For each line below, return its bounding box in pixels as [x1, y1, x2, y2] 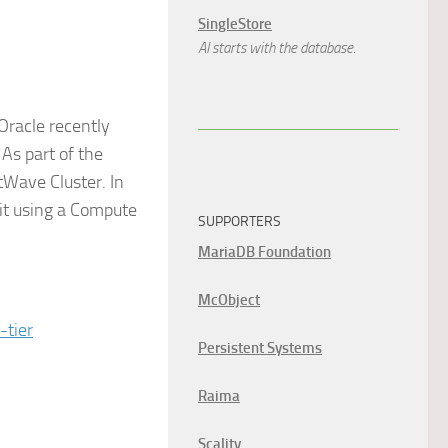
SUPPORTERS [198, 213, 281, 230]
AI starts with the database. [198, 39, 356, 57]
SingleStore [198, 15, 272, 33]
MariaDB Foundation [198, 243, 331, 261]
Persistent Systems [198, 339, 322, 357]
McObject [198, 291, 260, 309]
